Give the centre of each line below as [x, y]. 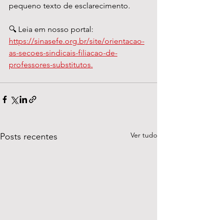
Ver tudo [144, 135]
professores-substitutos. [51, 65]
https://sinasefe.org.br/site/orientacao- [77, 41]
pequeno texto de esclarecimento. [69, 6]
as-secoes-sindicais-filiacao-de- [63, 53]
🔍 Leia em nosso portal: [52, 29]
